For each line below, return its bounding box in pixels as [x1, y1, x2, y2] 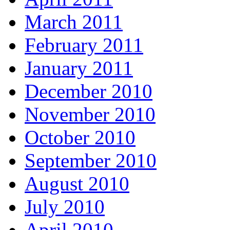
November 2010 [25, 103, 156, 126]
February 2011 [25, 34, 143, 56]
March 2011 [25, 11, 123, 33]
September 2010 [25, 149, 157, 172]
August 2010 [25, 172, 129, 195]
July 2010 [25, 196, 105, 218]
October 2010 [25, 126, 136, 149]
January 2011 [25, 57, 133, 80]
